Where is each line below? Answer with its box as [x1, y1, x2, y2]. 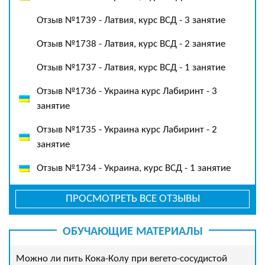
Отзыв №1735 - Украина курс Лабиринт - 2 [37, 124, 217, 135]
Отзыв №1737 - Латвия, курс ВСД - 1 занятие [37, 62, 225, 73]
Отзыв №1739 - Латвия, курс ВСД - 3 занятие [37, 15, 225, 25]
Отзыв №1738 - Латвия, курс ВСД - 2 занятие [37, 38, 225, 49]
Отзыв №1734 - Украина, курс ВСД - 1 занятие [37, 163, 231, 173]
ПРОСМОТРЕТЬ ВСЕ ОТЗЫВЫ [65, 193, 200, 205]
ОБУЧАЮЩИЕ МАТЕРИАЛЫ [62, 225, 203, 238]
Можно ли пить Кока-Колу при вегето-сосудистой [16, 253, 227, 264]
